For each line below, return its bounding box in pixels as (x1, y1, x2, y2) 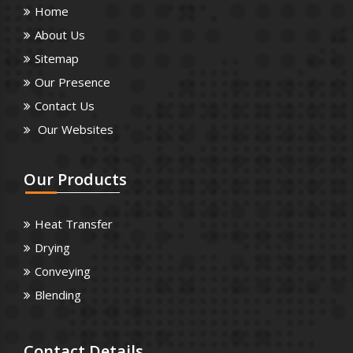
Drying (35, 239, 70, 255)
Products (54, 168, 127, 190)
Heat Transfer (35, 215, 113, 232)
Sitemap (35, 50, 79, 66)
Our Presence (35, 73, 110, 90)
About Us (35, 26, 85, 43)
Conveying (35, 262, 91, 279)
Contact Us (35, 97, 95, 113)
